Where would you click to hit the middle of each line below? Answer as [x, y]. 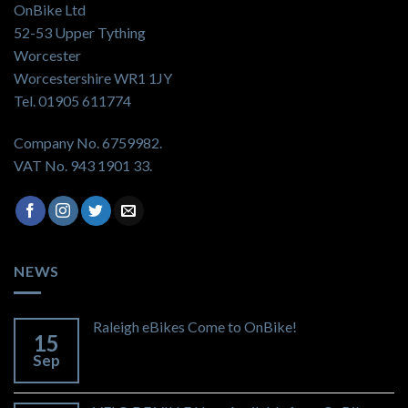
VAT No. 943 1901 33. [83, 165]
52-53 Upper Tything [80, 32]
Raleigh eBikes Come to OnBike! [195, 327]
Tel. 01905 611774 [72, 101]
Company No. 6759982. [88, 142]
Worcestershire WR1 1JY [93, 78]
